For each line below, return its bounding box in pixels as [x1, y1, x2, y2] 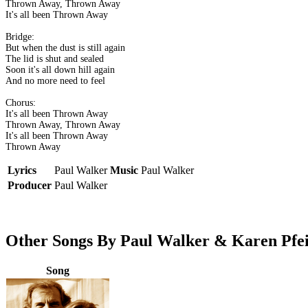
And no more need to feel [5, 76, 105, 87]
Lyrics [8, 164, 36, 177]
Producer [8, 179, 52, 192]
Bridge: [5, 32, 34, 43]
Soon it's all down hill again [5, 65, 115, 76]
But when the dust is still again [5, 43, 125, 54]
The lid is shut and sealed [5, 54, 104, 65]
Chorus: [5, 98, 36, 109]
